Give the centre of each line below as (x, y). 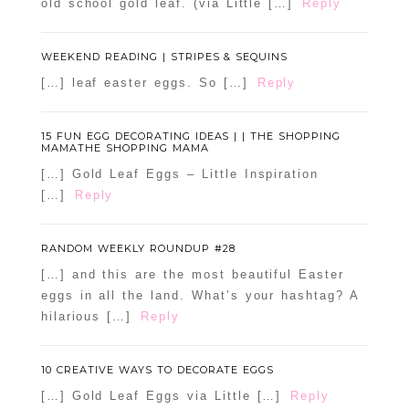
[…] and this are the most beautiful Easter (192, 275)
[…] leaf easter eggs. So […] (144, 83)
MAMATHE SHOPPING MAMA (125, 148)
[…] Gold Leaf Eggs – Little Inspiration (180, 174)
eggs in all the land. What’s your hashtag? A (199, 296)
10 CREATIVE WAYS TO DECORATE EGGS (157, 370)
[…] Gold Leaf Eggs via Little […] (161, 396)
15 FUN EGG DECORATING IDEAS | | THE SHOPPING (191, 136)
